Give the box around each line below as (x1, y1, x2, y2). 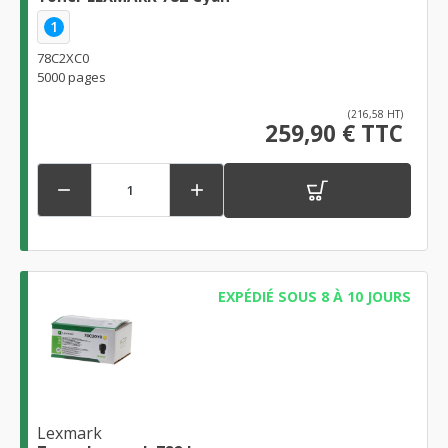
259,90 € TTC (265, 117, 403, 149)
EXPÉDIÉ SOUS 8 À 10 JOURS (217, 286, 411, 306)
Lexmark (37, 421, 102, 444)
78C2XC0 (37, 48, 89, 67)
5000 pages (37, 67, 106, 86)
